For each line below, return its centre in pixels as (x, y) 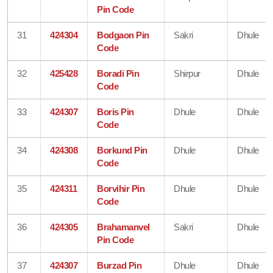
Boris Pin (115, 112)
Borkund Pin (122, 150)
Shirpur (187, 73)
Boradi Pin (118, 73)
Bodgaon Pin (123, 35)
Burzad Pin (119, 265)
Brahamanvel (123, 227)
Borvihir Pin (121, 188)
